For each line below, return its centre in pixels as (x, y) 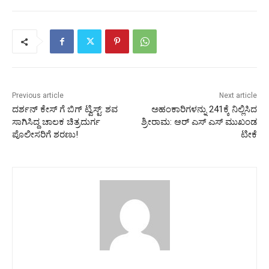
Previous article (38, 96)
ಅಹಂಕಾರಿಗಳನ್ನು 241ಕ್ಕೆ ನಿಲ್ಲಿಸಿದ (204, 110)
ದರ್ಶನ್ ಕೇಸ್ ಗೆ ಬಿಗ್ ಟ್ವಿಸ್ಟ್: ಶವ (65, 110)
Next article (238, 96)
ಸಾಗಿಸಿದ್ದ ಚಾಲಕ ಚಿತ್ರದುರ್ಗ (56, 122)
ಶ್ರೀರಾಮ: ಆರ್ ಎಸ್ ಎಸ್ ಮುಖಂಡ (199, 122)
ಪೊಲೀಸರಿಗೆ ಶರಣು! (45, 135)
